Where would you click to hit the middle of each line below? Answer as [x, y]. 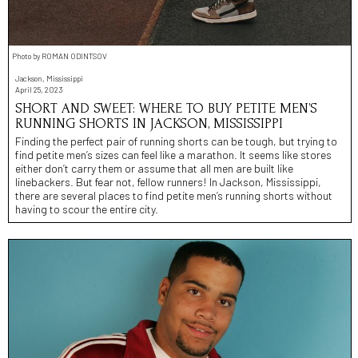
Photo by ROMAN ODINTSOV [60, 56]
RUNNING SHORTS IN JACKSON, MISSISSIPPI [149, 124]
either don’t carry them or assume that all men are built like [154, 169]
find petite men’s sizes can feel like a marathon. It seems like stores [173, 155]
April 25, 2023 [39, 90]
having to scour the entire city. [87, 209]
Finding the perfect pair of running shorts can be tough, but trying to [176, 141]
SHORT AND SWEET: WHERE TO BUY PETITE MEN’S [166, 109]
